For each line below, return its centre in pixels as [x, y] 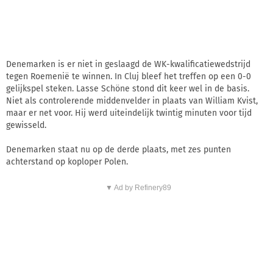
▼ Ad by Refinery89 [138, 187]
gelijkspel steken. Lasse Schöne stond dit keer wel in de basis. [128, 88]
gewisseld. [26, 125]
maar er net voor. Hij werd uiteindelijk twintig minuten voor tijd [129, 113]
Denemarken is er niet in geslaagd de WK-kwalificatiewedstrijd [128, 64]
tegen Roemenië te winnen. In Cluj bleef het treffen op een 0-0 [129, 76]
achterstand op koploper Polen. [67, 161]
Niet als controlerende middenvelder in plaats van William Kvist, [132, 101]
